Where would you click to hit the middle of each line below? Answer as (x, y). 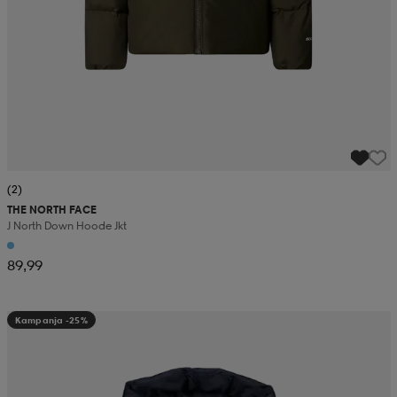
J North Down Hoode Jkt (66, 226)
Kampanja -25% (51, 320)
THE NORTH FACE (51, 210)
